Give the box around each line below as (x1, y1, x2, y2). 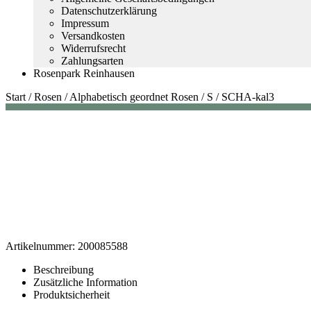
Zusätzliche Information (33, 276, 137, 289)
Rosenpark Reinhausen (33, 67, 135, 79)
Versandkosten (61, 30, 125, 42)
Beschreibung (33, 264, 94, 276)
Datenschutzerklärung (61, 5, 157, 17)
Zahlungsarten (61, 55, 124, 67)
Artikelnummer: (6, 240, 78, 253)
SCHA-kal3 (221, 91, 274, 103)
